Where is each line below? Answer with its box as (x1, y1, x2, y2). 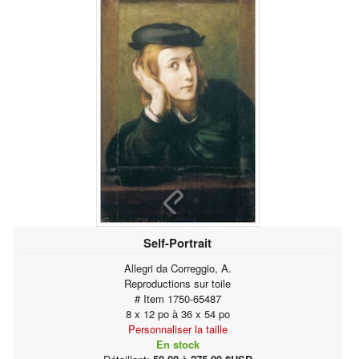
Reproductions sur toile (124, 275, 231, 291)
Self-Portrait (143, 233, 212, 252)
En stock (155, 336, 200, 352)
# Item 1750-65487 (134, 290, 221, 306)
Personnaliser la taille (127, 321, 228, 337)
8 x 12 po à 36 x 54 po (125, 305, 230, 321)
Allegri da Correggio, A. (123, 260, 232, 276)
